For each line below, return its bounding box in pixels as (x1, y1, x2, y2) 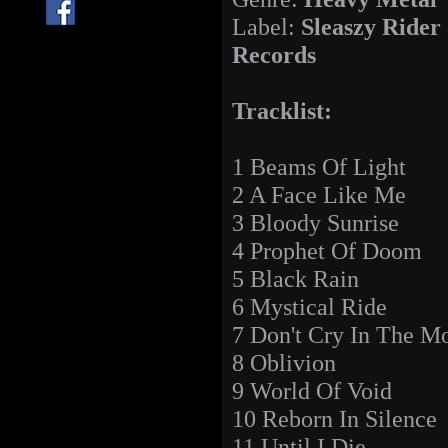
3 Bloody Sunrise (232, 209, 399, 237)
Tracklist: (232, 97, 332, 125)
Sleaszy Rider (301, 13, 441, 41)
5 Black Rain (232, 265, 359, 293)
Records (232, 41, 316, 69)
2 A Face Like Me (232, 181, 406, 209)
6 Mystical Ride (232, 293, 387, 321)
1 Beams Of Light (232, 153, 406, 181)
